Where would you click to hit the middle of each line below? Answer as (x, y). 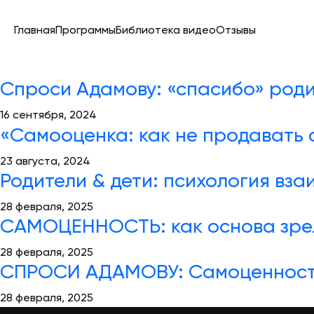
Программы (86, 31)
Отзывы (236, 31)
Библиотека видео (166, 31)
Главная (35, 31)
